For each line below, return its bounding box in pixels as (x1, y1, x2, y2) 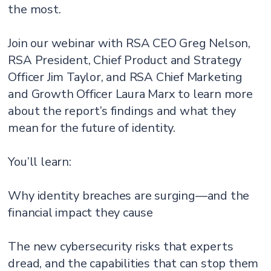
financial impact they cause (8, 204, 154, 221)
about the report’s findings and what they (8, 103, 237, 119)
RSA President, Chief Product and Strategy (8, 52, 242, 68)
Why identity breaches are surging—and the (8, 188, 250, 204)
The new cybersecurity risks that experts (8, 238, 233, 255)
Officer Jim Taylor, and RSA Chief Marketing (8, 69, 243, 85)
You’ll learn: (8, 154, 71, 170)
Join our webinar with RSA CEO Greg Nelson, (8, 35, 251, 51)
